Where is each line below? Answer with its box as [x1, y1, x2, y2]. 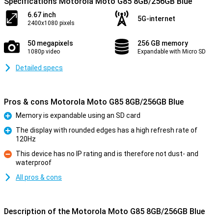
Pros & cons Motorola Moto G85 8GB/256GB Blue [4, 97, 184, 107]
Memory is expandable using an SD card [16, 111, 140, 119]
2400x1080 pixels [27, 20, 75, 27]
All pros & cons [16, 173, 62, 181]
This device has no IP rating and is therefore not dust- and [16, 150, 198, 158]
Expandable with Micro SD [137, 48, 206, 55]
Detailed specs [16, 64, 63, 72]
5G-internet [137, 15, 175, 23]
